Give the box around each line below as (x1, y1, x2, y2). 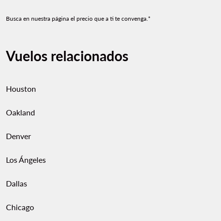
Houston (6, 84, 36, 93)
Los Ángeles (6, 155, 46, 164)
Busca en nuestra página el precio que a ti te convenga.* (6, 15, 150, 22)
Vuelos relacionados (6, 47, 128, 64)
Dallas (6, 179, 27, 188)
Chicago (6, 202, 34, 212)
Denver (6, 131, 31, 141)
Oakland (6, 108, 35, 117)
